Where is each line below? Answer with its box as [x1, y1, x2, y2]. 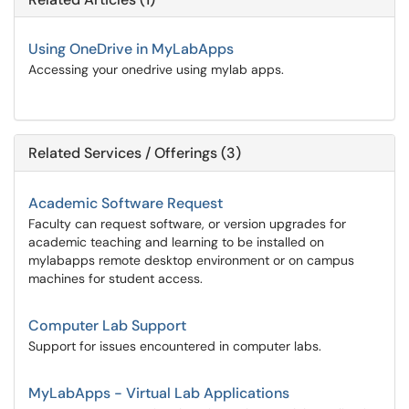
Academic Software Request [28, 194, 223, 213]
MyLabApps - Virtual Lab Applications [28, 383, 289, 403]
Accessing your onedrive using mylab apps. [28, 61, 284, 78]
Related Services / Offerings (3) [28, 143, 241, 163]
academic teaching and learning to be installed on [28, 234, 324, 250]
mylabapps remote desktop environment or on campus [28, 252, 354, 268]
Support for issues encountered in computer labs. [28, 338, 321, 354]
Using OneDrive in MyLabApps [28, 39, 234, 58]
